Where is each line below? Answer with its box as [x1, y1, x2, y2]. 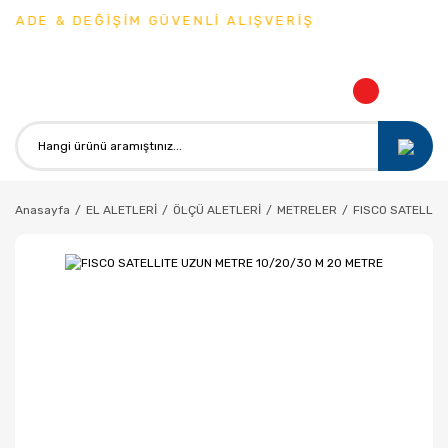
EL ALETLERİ [86, 203, 157, 217]
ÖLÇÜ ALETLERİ [173, 203, 261, 217]
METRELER [277, 203, 337, 217]
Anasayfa [15, 203, 70, 217]
